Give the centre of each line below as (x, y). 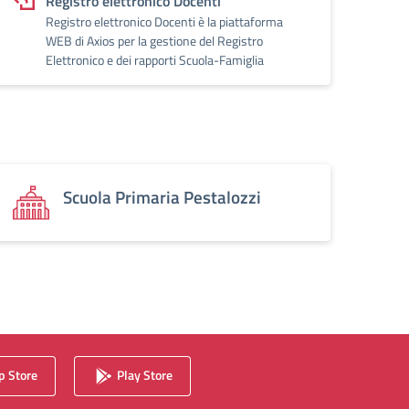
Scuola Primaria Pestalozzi (162, 197)
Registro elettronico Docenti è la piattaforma (164, 21)
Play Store (143, 374)
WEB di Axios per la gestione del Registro (154, 41)
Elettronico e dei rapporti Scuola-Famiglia (155, 60)
